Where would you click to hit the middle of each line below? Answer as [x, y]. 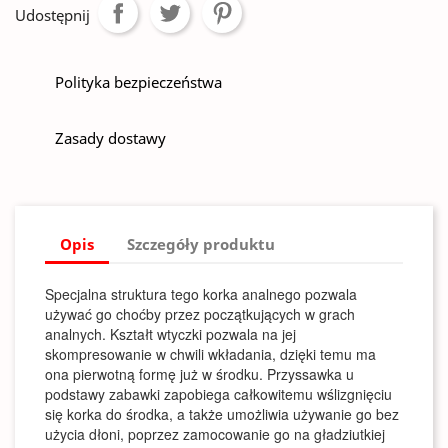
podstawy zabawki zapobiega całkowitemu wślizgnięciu [218, 394]
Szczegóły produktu [201, 243]
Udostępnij [52, 15]
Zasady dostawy [110, 138]
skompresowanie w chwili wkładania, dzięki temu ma [210, 354]
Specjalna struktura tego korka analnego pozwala [201, 294]
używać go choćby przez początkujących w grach [200, 314]
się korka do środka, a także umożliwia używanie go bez [222, 414]
